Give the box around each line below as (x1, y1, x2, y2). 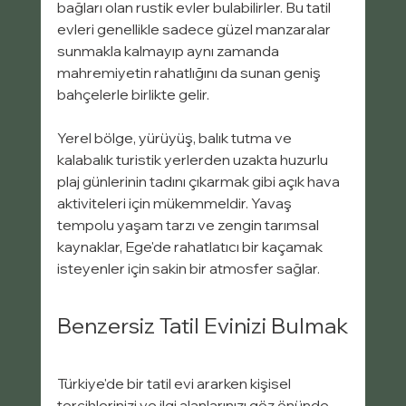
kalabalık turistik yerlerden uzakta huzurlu (56, 150, 331, 169)
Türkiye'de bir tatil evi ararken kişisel (56, 374, 294, 393)
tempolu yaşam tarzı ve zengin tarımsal (56, 216, 322, 235)
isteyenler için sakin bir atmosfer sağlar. (56, 259, 320, 278)
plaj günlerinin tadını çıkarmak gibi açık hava (56, 172, 343, 191)
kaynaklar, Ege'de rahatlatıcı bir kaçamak (56, 237, 325, 256)
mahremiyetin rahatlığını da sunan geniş (56, 63, 324, 82)
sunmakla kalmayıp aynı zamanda (56, 42, 282, 61)
